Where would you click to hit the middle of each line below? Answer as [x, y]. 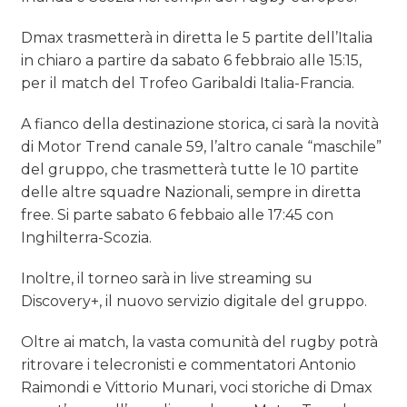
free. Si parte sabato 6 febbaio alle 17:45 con [178, 215]
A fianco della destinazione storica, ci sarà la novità [200, 124]
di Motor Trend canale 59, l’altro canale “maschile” [202, 147]
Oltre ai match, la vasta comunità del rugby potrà [200, 342]
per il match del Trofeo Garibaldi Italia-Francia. [188, 84]
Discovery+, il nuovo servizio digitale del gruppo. [194, 302]
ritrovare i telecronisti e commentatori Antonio [189, 365]
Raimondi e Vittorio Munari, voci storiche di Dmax [197, 388]
